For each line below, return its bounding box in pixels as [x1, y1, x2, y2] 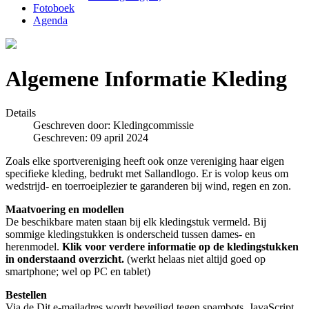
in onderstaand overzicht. [6, 252, 127, 265]
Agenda [33, 14, 68, 26]
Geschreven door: [33, 119, 113, 131]
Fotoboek [33, 2, 74, 14]
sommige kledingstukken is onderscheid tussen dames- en [6, 228, 255, 240]
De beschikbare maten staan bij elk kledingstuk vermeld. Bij [6, 215, 266, 228]
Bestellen [6, 288, 47, 301]
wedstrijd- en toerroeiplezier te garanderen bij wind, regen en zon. [6, 179, 294, 192]
